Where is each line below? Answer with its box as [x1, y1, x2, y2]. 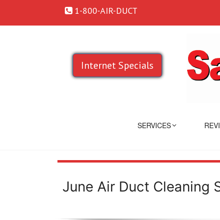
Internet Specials [81, 59, 154, 72]
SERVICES [137, 120, 171, 130]
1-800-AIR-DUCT [72, 5, 137, 16]
